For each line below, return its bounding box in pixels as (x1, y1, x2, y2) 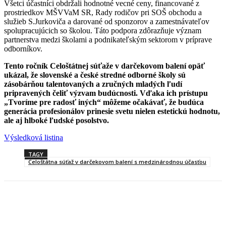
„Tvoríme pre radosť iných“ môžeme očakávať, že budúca (4, 97, 204, 106)
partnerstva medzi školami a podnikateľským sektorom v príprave (4, 35, 212, 44)
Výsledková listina (4, 133, 63, 142)
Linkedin (117, 203, 140, 211)
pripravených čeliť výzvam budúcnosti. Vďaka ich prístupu (4, 88, 208, 97)
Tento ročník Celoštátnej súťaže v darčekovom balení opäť (4, 61, 205, 70)
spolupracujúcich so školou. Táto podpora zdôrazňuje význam (4, 26, 201, 35)
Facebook (24, 203, 50, 211)
